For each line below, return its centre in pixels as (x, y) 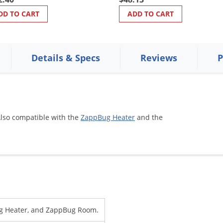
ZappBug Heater (108, 117)
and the (149, 117)
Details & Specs (65, 57)
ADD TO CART (151, 13)
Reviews (159, 57)
